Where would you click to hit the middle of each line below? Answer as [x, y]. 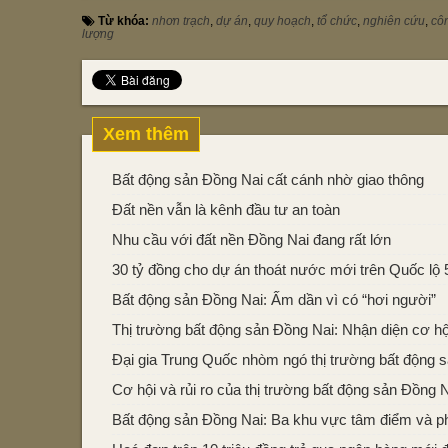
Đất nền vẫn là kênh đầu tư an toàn [226, 209]
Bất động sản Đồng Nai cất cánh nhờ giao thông [268, 179]
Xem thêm [146, 134]
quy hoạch [282, 21]
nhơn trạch [181, 21]
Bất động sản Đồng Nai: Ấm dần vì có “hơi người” [274, 299]
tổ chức [337, 21]
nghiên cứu [394, 21]
